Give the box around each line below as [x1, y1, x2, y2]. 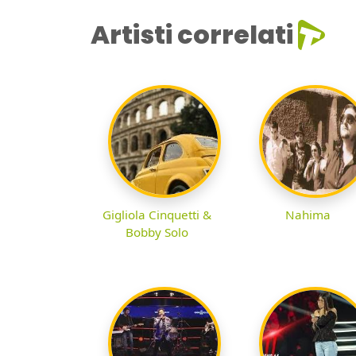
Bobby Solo [125, 224, 188, 241]
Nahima [284, 207, 331, 223]
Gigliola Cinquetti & [102, 207, 211, 223]
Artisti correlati [91, 17, 293, 53]
